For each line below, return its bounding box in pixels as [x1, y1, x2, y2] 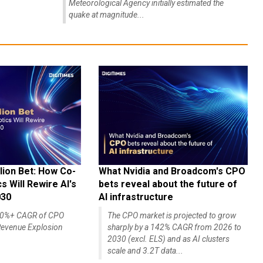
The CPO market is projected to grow [107, 211, 236, 221]
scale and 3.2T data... [107, 246, 183, 256]
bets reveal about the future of [98, 178, 237, 190]
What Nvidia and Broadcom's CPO [98, 166, 245, 177]
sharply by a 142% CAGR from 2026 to [107, 222, 241, 232]
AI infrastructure [98, 191, 173, 203]
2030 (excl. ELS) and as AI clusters [107, 234, 230, 244]
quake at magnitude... [68, 9, 144, 19]
